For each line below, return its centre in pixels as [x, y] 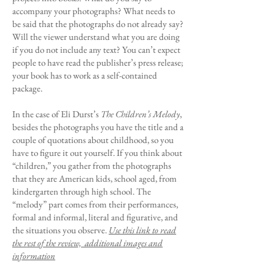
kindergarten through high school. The [82, 191]
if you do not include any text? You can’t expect [96, 49]
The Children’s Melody [140, 114]
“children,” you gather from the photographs [92, 165]
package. [27, 88]
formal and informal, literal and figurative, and [95, 217]
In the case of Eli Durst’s [56, 114]
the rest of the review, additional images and [87, 243]
